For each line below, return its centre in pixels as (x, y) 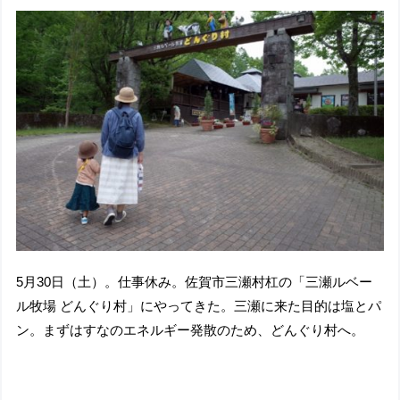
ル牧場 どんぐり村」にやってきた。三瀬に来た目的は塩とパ (199, 306)
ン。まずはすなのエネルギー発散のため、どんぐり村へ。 (191, 330)
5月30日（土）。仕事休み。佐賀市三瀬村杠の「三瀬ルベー (195, 282)
